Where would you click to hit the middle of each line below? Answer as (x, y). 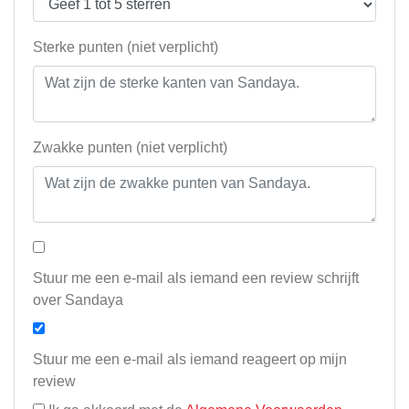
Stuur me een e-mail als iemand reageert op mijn (190, 360)
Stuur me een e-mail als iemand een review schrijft (196, 278)
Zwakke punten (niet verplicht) (130, 148)
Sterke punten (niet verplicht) (126, 47)
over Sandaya (78, 300)
